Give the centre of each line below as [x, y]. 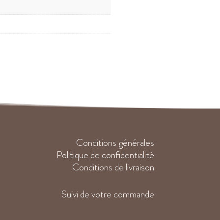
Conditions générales [115, 143]
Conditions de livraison [113, 167]
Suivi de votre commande [108, 194]
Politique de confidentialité [105, 155]
